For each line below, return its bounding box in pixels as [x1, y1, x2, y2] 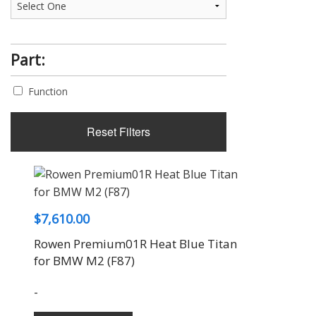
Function [28, 85, 68, 98]
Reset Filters [87, 123, 150, 140]
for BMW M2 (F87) [33, 253, 135, 269]
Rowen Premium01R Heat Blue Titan [33, 236, 237, 252]
